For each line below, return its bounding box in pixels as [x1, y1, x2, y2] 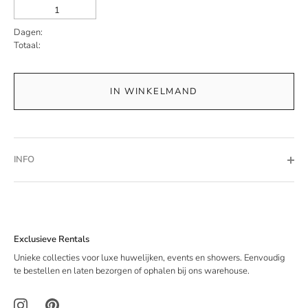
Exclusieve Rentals [14, 233, 89, 245]
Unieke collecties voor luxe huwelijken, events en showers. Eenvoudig [14, 252, 285, 264]
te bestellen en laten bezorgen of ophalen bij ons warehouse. [14, 265, 250, 277]
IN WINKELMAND [110, 85, 198, 98]
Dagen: [14, 26, 43, 38]
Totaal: [14, 39, 41, 52]
